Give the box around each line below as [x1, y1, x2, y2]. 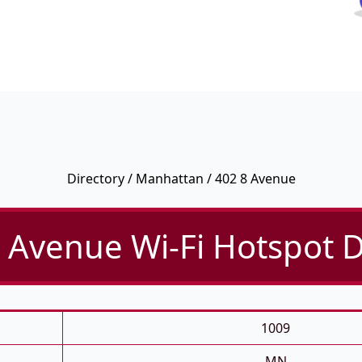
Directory [66, 170, 124, 188]
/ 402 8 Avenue [203, 170, 296, 188]
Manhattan [135, 170, 204, 188]
